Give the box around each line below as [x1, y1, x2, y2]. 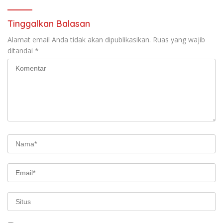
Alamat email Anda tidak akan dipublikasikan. [7, 35, 151, 45]
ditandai [7, 46, 35, 56]
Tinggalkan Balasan [7, 18, 90, 30]
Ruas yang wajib [153, 35, 205, 45]
